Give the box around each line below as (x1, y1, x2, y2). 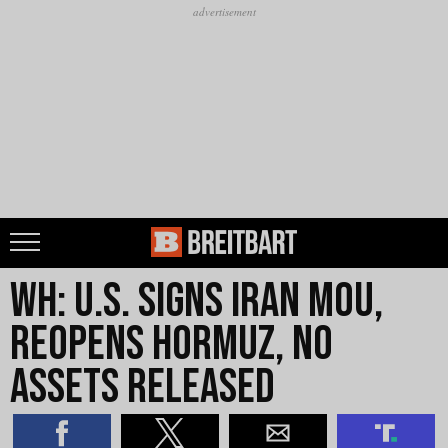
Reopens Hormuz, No (10, 316, 333, 373)
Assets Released (10, 359, 275, 416)
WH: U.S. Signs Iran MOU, (10, 273, 383, 330)
